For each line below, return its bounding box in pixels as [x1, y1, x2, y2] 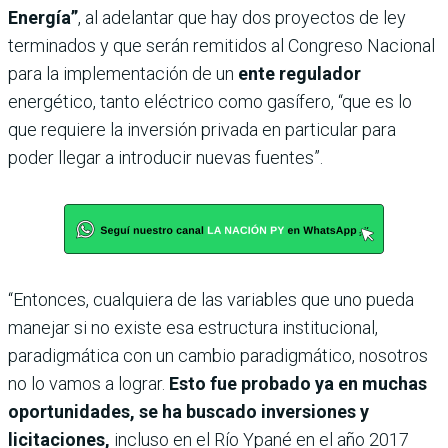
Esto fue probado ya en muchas [169, 372, 427, 394]
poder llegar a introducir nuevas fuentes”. [8, 146, 323, 168]
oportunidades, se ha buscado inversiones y [8, 400, 369, 422]
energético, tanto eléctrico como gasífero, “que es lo [8, 90, 412, 112]
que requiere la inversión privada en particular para [8, 118, 396, 140]
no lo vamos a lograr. [8, 372, 169, 394]
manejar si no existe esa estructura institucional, [8, 316, 378, 338]
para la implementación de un [8, 62, 238, 84]
